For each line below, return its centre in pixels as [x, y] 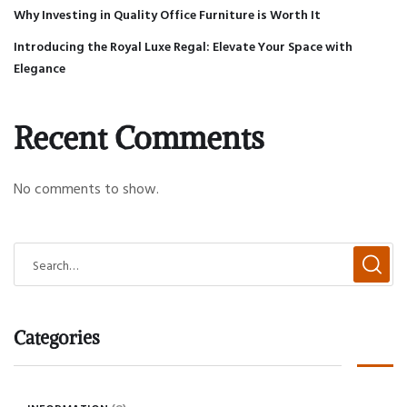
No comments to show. [86, 189]
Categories [57, 338]
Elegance [40, 68]
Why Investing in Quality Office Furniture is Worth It [167, 15]
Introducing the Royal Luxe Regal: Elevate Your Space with [183, 46]
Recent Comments [139, 139]
